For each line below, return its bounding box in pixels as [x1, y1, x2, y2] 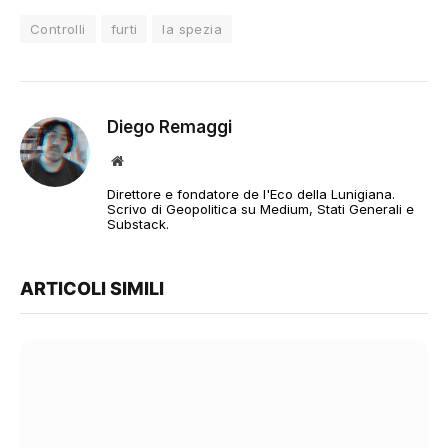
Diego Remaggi [107, 117, 232, 138]
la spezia [162, 21, 222, 38]
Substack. [107, 216, 169, 233]
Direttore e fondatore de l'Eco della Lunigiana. [107, 186, 395, 203]
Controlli [30, 21, 86, 38]
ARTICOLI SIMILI [20, 278, 164, 300]
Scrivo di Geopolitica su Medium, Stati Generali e [107, 201, 414, 218]
